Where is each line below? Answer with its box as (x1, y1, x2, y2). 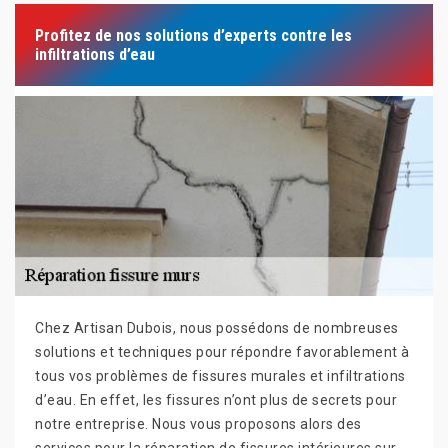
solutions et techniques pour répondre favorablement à (35, 344, 410, 360)
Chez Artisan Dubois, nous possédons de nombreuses (35, 320, 399, 336)
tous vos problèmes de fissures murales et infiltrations (35, 368, 406, 384)
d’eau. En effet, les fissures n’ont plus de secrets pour (35, 392, 397, 408)
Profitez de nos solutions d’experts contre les (35, 26, 352, 45)
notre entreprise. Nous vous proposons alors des (35, 416, 362, 432)
